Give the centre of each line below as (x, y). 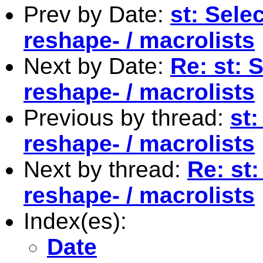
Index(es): (75, 221)
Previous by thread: (127, 117)
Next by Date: (97, 66)
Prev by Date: (97, 14)
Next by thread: (105, 169)
